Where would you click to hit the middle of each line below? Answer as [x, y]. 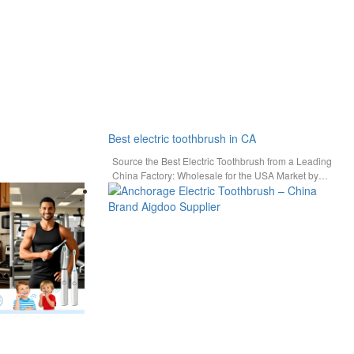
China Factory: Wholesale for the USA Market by [215, 175]
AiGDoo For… [142, 189]
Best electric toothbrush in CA [182, 138]
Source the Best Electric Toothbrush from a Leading [222, 160]
